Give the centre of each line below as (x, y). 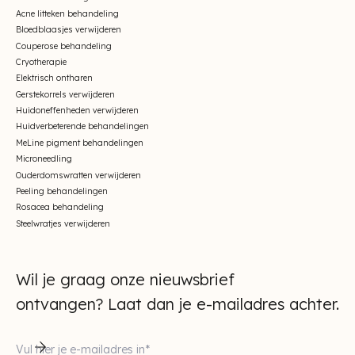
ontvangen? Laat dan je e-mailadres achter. (177, 304)
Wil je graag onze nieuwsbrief (125, 280)
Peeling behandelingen (62, 192)
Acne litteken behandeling (67, 13)
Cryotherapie (41, 62)
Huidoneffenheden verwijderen (77, 111)
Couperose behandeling (64, 46)
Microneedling (44, 159)
